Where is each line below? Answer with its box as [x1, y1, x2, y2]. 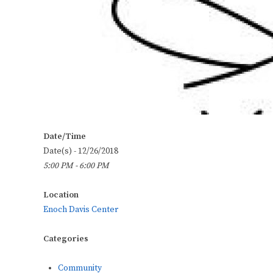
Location [43, 190, 79, 201]
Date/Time [43, 131, 86, 143]
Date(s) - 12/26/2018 [43, 146, 118, 157]
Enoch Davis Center [43, 204, 118, 216]
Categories [43, 233, 88, 245]
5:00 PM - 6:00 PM [43, 160, 109, 172]
